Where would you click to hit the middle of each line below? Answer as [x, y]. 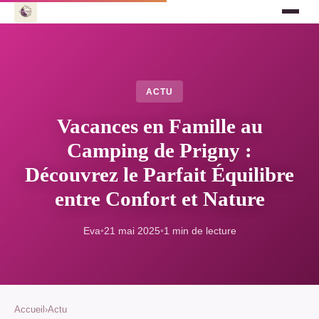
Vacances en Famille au [159, 126]
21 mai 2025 [132, 231]
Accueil [30, 310]
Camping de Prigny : [159, 151]
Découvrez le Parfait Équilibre [159, 175]
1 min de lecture [200, 231]
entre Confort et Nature [159, 199]
